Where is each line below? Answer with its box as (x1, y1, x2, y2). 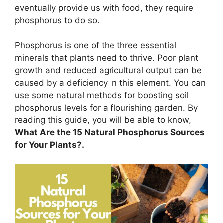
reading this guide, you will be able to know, (15, 115, 191, 125)
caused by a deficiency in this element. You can (15, 78, 206, 88)
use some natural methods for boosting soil (15, 90, 189, 101)
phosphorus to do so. (15, 15, 100, 25)
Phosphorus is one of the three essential (15, 40, 176, 51)
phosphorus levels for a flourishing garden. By (15, 103, 198, 113)
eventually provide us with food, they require (15, 2, 193, 13)
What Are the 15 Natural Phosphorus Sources (15, 127, 205, 138)
